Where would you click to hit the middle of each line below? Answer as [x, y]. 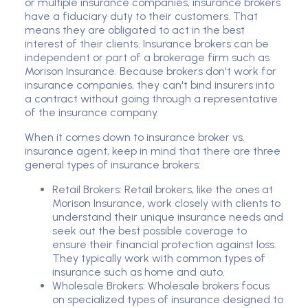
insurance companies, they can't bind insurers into [150, 85]
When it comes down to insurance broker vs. [135, 137]
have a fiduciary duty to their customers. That [141, 16]
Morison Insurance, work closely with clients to [166, 203]
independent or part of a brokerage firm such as [147, 58]
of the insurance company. [92, 113]
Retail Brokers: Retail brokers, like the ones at [163, 190]
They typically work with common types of [159, 258]
